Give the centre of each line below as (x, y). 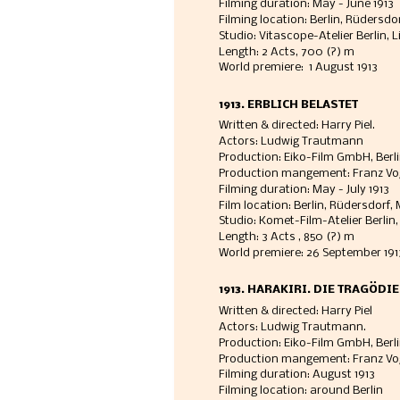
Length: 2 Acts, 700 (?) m (286, 52)
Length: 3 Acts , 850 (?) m (286, 237)
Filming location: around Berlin (300, 391)
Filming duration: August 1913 (296, 375)
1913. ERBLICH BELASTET (288, 104)
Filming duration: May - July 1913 (306, 189)
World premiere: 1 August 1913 (299, 68)
